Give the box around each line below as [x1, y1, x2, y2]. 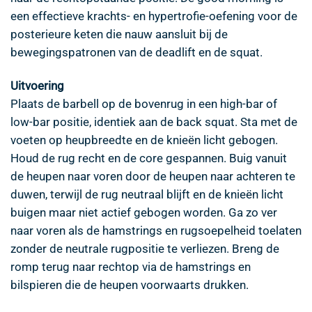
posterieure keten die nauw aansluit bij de [10, 26, 228, 41]
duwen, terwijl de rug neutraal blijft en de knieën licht [10, 187, 283, 201]
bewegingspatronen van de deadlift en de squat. [10, 45, 263, 59]
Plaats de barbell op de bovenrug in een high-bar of [10, 96, 277, 111]
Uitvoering [10, 78, 64, 93]
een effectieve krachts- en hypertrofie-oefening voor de [10, 8, 297, 23]
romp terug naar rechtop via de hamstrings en [10, 259, 251, 274]
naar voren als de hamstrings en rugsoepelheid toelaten [10, 223, 302, 237]
